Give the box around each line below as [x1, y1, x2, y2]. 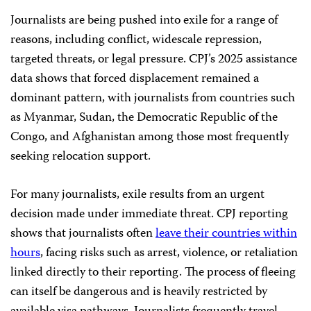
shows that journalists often [10, 224, 155, 245]
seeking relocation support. [10, 146, 151, 168]
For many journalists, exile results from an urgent [10, 185, 264, 206]
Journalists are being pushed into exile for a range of [10, 10, 278, 32]
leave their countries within [155, 224, 297, 245]
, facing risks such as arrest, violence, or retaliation [40, 243, 298, 264]
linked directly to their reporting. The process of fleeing [10, 262, 296, 284]
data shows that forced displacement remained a [10, 69, 259, 90]
